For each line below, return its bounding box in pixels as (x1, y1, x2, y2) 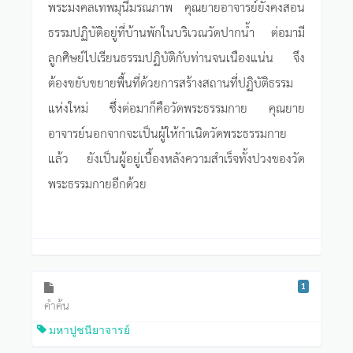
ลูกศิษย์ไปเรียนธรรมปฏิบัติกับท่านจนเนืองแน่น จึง (48, 46, 305, 67)
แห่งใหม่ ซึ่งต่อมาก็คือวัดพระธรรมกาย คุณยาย (48, 96, 305, 117)
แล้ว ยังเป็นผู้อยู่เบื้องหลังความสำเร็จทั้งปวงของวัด (48, 147, 305, 168)
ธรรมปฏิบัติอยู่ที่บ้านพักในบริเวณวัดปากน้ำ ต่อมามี (48, 20, 305, 42)
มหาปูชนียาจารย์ (46, 323, 130, 337)
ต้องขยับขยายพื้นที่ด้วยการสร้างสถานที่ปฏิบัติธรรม (48, 71, 293, 92)
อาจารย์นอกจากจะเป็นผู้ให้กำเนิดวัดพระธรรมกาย (48, 121, 287, 143)
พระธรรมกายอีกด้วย (48, 172, 147, 193)
